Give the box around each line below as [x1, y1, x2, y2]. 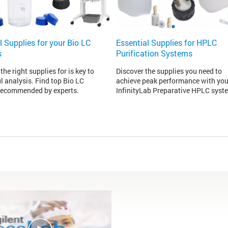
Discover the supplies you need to [116, 66, 222, 76]
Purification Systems [116, 48, 192, 59]
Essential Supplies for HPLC [116, 37, 217, 48]
